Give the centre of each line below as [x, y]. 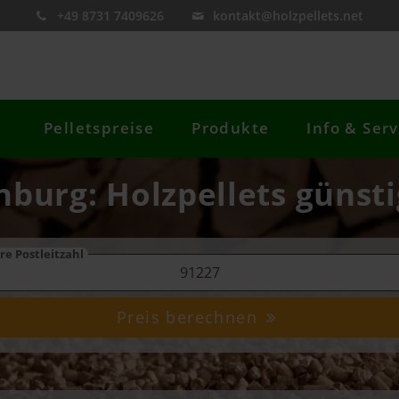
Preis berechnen [190, 318]
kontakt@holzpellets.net [289, 16]
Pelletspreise [99, 128]
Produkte [231, 128]
